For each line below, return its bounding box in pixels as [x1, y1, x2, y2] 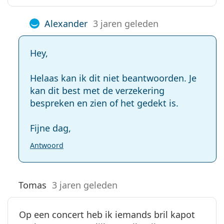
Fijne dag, [30, 121, 71, 134]
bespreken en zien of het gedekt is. [30, 96, 178, 109]
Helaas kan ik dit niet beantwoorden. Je [30, 71, 196, 84]
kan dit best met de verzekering [30, 84, 164, 96]
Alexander [44, 17, 87, 29]
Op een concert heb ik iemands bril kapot [19, 208, 195, 220]
